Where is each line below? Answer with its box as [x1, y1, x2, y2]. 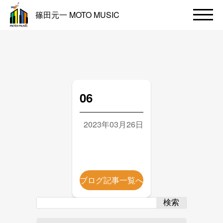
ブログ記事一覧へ [80, 174, 143, 186]
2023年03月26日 [84, 118, 143, 130]
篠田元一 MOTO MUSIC [35, 8, 119, 20]
